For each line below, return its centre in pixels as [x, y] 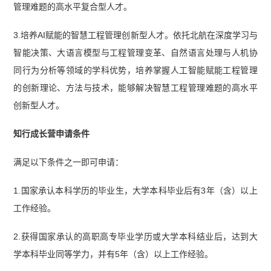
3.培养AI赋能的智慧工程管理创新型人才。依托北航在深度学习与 [135, 35]
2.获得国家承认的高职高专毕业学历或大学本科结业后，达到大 [135, 236]
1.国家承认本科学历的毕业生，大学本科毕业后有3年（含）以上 [135, 190]
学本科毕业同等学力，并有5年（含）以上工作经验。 [113, 254]
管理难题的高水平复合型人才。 [73, 7]
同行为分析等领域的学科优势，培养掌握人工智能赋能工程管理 [135, 70]
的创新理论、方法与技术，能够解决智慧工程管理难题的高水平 [135, 87]
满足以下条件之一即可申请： [69, 162]
